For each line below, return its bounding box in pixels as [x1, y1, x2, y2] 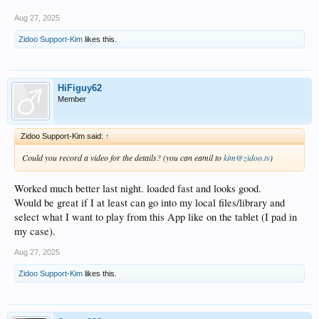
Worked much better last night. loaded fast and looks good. [14, 182, 261, 196]
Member [58, 94, 86, 103]
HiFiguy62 [58, 82, 102, 93]
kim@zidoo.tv [224, 151, 270, 163]
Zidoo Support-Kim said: [21, 131, 105, 140]
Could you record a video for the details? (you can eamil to [22, 151, 224, 163]
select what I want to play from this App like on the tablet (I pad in [14, 210, 297, 224]
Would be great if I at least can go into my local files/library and [14, 196, 285, 210]
